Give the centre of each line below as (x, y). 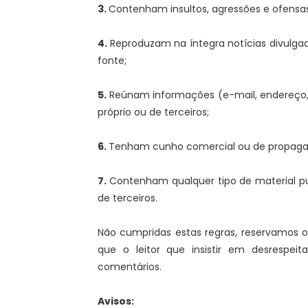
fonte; (112, 60)
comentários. (130, 267)
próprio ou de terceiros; (153, 112)
